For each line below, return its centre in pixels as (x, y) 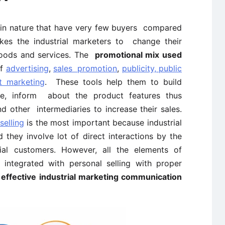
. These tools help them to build (113, 82)
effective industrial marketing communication (92, 177)
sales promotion (85, 68)
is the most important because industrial (103, 123)
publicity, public (152, 68)
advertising (27, 68)
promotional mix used (138, 55)
